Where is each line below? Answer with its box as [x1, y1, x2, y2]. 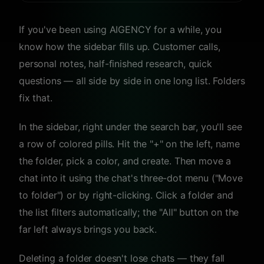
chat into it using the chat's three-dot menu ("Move [19, 172, 243, 184]
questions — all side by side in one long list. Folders [19, 75, 245, 87]
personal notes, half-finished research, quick [19, 58, 212, 70]
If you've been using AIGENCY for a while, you [19, 24, 222, 35]
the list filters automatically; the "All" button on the [19, 206, 239, 218]
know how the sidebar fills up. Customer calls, [19, 41, 220, 52]
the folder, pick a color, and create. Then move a [19, 155, 232, 167]
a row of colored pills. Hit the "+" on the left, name [19, 138, 240, 150]
